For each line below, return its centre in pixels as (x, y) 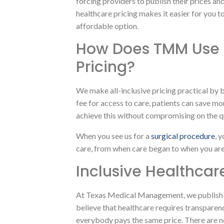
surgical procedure (183, 136)
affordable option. (107, 26)
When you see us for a (113, 136)
